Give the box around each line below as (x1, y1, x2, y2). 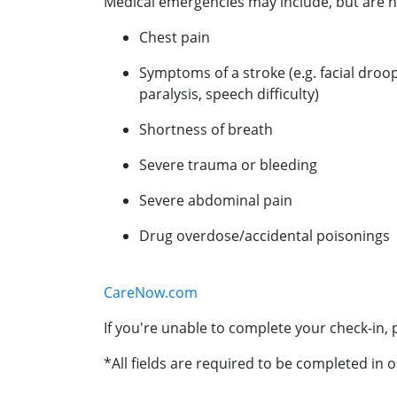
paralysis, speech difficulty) (139, 83, 319, 104)
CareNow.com (104, 282, 198, 302)
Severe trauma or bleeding (139, 154, 317, 175)
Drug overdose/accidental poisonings (139, 225, 390, 245)
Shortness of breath (139, 119, 273, 139)
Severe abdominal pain (139, 190, 292, 210)
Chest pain (139, 27, 210, 47)
